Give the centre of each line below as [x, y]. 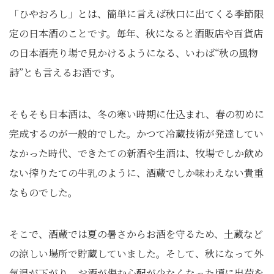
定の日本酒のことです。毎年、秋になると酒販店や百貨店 [136, 33]
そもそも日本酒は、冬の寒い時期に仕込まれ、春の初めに [137, 114]
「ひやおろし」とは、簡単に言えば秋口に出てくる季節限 [136, 14]
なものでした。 [43, 192]
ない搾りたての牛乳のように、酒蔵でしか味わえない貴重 [136, 173]
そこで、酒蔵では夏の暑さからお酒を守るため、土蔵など [136, 234]
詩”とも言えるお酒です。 [65, 72]
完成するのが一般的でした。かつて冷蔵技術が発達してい [136, 134]
